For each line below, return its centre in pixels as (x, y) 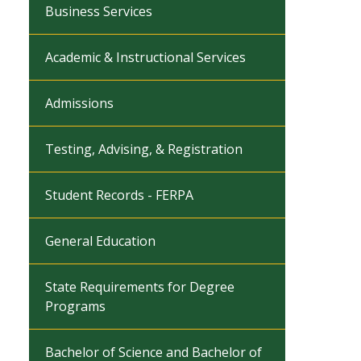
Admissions (79, 103)
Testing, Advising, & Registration (144, 149)
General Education (100, 241)
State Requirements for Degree (140, 287)
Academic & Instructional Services (145, 57)
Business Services (99, 11)
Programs (75, 306)
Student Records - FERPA (119, 195)
